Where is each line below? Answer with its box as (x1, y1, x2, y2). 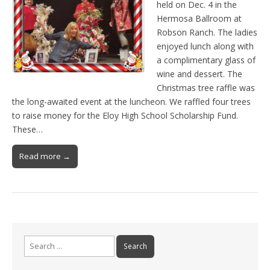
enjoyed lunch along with (157, 40, 254, 52)
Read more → (19, 150, 71, 162)
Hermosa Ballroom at (157, 12, 242, 24)
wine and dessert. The (157, 67, 242, 80)
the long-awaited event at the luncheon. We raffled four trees (12, 95, 251, 107)
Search (24, 235, 49, 246)
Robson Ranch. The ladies (157, 26, 257, 38)
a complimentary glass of (157, 54, 256, 66)
